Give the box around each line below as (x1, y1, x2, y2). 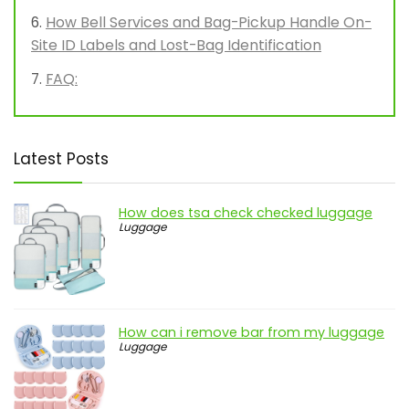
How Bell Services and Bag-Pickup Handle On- (46, 12, 372, 34)
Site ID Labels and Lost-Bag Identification (31, 35, 321, 57)
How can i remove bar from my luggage (119, 323, 384, 342)
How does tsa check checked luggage (119, 204, 372, 223)
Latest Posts (14, 148, 109, 171)
